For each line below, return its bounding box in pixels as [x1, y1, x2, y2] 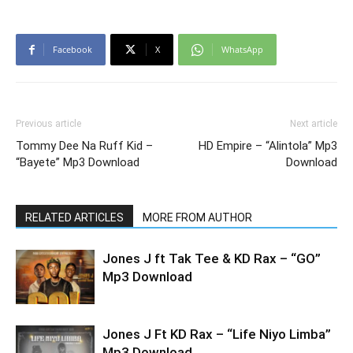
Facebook [53, 43, 92, 55]
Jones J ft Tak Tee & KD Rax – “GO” [102, 251, 321, 266]
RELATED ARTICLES [25, 211, 124, 224]
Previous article [16, 118, 81, 129]
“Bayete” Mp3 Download [16, 155, 139, 169]
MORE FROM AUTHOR [143, 211, 252, 224]
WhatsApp [221, 43, 263, 55]
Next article [290, 118, 337, 129]
